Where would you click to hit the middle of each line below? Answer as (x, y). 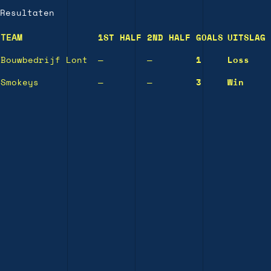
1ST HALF (120, 38)
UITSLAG (247, 38)
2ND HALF (169, 38)
